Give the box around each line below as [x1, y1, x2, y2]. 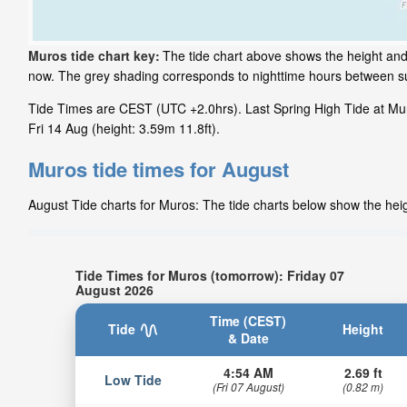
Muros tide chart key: [28, 46, 160, 65]
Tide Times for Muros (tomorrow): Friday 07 [74, 265, 344, 284]
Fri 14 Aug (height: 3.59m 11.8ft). [28, 119, 220, 138]
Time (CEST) [210, 311, 287, 330]
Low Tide [104, 370, 162, 389]
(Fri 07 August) [212, 378, 284, 394]
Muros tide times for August [28, 154, 289, 184]
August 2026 [74, 280, 154, 299]
